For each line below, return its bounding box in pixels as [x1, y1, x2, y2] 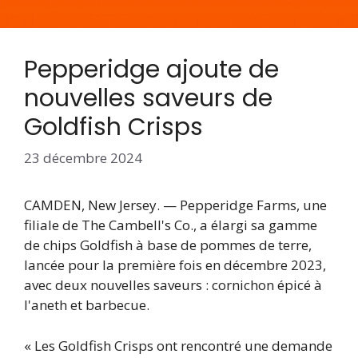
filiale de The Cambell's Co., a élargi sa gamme [24, 216, 317, 235]
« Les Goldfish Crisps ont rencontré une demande [24, 336, 332, 355]
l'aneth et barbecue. [24, 296, 149, 315]
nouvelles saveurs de [24, 81, 272, 115]
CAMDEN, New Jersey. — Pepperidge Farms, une [24, 196, 327, 215]
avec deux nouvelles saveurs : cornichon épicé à [24, 276, 322, 295]
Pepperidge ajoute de [24, 52, 279, 86]
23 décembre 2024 [24, 149, 142, 168]
